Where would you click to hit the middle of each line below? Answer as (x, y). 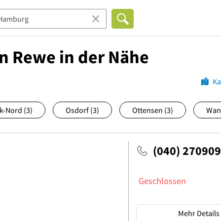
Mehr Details (199, 213)
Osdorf (78, 110)
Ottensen (148, 110)
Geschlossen (162, 181)
